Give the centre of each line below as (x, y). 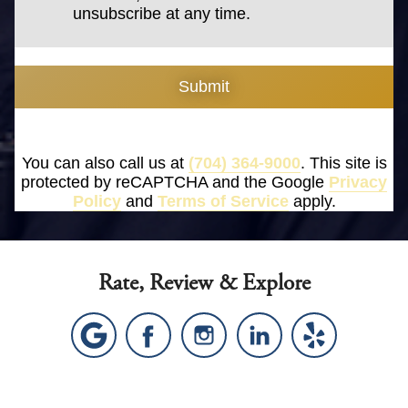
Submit (204, 87)
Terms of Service (223, 202)
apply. (312, 202)
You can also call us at (105, 163)
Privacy (358, 183)
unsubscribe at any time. (162, 14)
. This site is (343, 163)
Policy (97, 202)
